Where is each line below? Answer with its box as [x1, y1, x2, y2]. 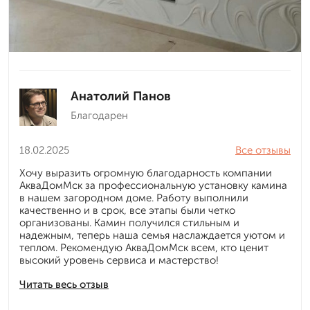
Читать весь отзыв [19, 278, 109, 291]
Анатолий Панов [71, 89, 171, 104]
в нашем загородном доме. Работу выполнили [19, 192, 248, 205]
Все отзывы [235, 144, 291, 157]
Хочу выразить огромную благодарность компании [19, 167, 272, 180]
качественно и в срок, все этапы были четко [19, 204, 235, 217]
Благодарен [71, 109, 128, 122]
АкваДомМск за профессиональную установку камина [19, 179, 287, 192]
